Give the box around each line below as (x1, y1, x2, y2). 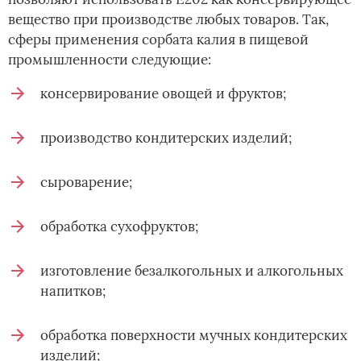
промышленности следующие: (8, 51, 211, 69)
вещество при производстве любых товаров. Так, (8, 10, 329, 29)
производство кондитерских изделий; (40, 129, 292, 147)
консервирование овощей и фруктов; (40, 85, 286, 103)
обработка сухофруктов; (40, 218, 198, 236)
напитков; (40, 282, 106, 301)
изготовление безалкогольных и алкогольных (40, 262, 343, 280)
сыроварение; (40, 173, 132, 192)
